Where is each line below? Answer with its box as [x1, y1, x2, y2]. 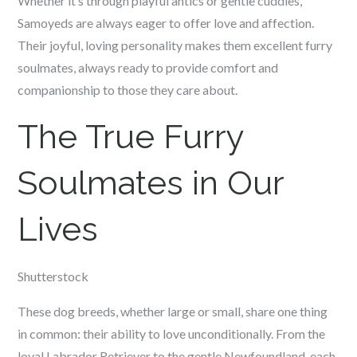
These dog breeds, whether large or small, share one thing [18, 304, 328, 319]
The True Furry [18, 117, 245, 156]
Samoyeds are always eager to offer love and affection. [18, 15, 315, 30]
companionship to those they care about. [18, 82, 238, 97]
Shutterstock [18, 269, 89, 284]
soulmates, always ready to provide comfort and [18, 60, 279, 75]
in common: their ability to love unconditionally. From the [18, 326, 326, 341]
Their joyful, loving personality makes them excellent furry [18, 37, 333, 53]
